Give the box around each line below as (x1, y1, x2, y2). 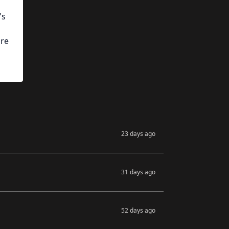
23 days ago (121, 129, 155, 138)
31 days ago (121, 168, 155, 176)
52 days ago (121, 206, 155, 215)
